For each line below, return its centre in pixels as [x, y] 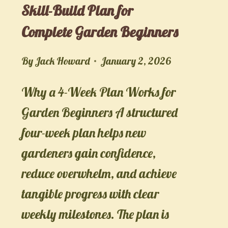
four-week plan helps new [83, 132]
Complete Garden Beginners [99, 32]
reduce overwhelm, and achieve [99, 173]
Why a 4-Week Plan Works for [98, 92]
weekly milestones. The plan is [95, 214]
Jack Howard [62, 61]
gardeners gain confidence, [88, 153]
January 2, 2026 [135, 61]
